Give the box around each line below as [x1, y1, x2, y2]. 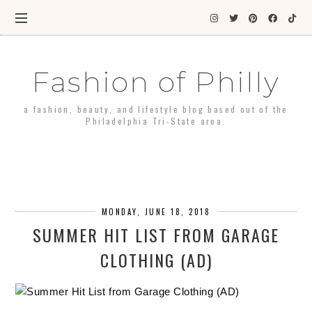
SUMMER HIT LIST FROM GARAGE [33, 222, 279, 248]
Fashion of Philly [32, 65, 280, 99]
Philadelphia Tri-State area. [86, 115, 226, 127]
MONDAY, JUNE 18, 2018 [101, 206, 211, 218]
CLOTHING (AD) [100, 247, 212, 273]
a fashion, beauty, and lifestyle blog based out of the [24, 103, 288, 115]
